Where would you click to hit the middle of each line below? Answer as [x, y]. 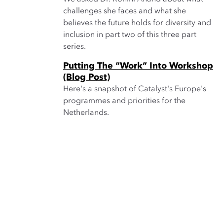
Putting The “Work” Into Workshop [138, 66]
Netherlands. [86, 113]
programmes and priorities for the [124, 101]
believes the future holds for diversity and [137, 23]
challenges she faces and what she [125, 11]
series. [74, 47]
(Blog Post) [87, 77]
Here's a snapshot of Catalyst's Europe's [135, 89]
